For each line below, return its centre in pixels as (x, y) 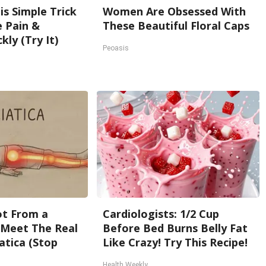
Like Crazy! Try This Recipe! (175, 242)
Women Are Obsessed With (175, 11)
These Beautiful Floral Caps (176, 26)
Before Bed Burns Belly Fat (175, 228)
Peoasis (116, 48)
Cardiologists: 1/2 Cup (161, 214)
